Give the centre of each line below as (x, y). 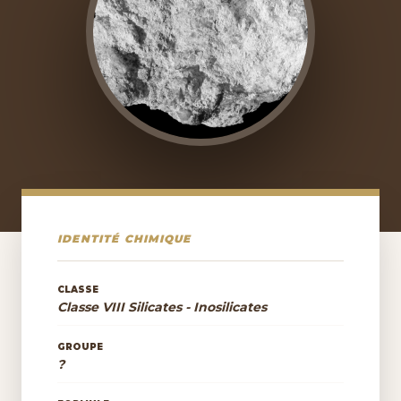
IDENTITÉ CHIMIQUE (124, 239)
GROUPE (80, 347)
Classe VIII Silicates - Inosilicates (162, 307)
